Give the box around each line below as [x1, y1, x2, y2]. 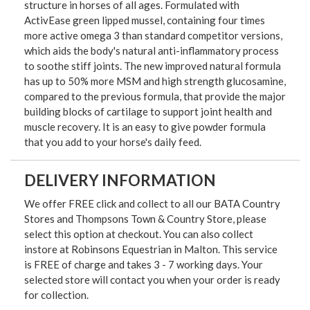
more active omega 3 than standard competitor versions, [24, 28, 282, 42]
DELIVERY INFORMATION [24, 170, 216, 190]
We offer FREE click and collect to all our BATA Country [24, 197, 280, 210]
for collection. [24, 288, 89, 301]
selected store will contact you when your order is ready [24, 273, 280, 286]
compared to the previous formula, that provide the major [24, 89, 286, 102]
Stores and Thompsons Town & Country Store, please [24, 212, 266, 225]
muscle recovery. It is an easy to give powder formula [24, 120, 266, 133]
